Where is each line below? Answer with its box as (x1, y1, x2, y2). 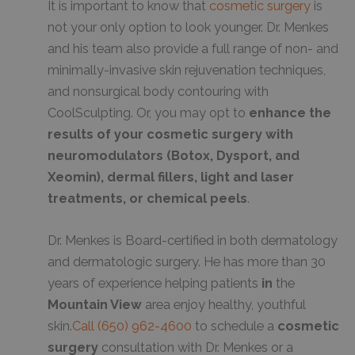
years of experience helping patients (48, 276, 261, 292)
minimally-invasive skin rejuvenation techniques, (48, 63, 326, 78)
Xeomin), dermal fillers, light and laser (48, 170, 294, 185)
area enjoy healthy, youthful (142, 297, 306, 313)
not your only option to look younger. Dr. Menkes (48, 20, 329, 36)
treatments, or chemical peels (48, 191, 247, 207)
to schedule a (192, 319, 277, 334)
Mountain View (48, 297, 142, 313)
